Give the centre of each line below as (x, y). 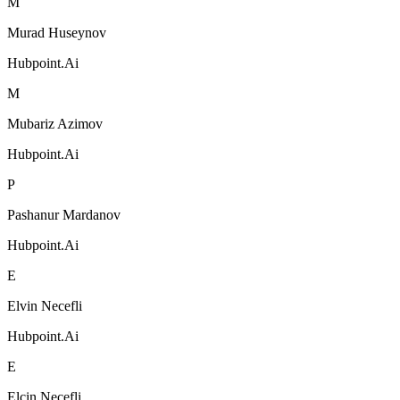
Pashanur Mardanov (64, 214)
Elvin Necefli (45, 305)
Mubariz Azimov (55, 123)
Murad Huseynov (57, 32)
